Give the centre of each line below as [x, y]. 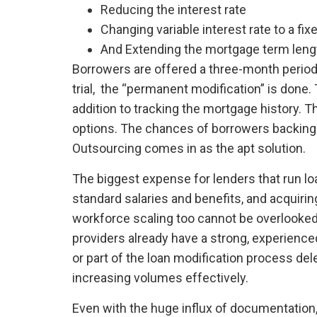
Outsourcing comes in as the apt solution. [189, 148]
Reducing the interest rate [173, 9]
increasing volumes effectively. [160, 277]
